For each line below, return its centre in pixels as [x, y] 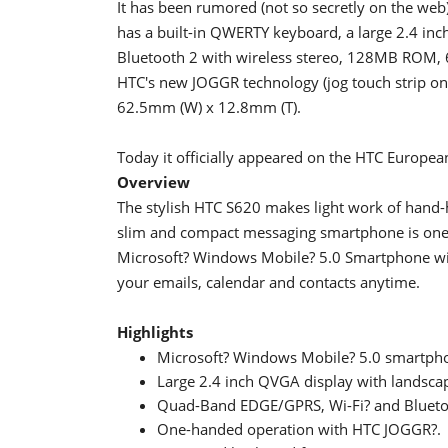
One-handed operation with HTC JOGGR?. [299, 428]
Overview [153, 181]
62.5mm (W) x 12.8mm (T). [209, 106]
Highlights [155, 331]
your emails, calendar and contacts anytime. [268, 281]
